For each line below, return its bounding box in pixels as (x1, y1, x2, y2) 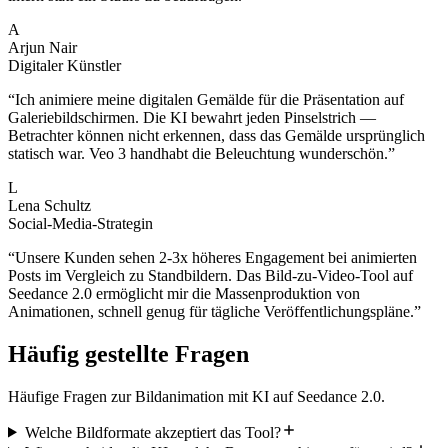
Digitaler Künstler (8, 56, 121, 74)
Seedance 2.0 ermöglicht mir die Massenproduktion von (8, 284, 360, 302)
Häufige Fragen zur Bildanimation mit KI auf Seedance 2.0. (8, 387, 385, 405)
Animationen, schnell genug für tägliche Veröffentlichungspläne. (8, 302, 414, 320)
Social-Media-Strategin (8, 214, 153, 232)
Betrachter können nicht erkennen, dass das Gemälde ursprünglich (8, 126, 425, 144)
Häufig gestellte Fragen (8, 340, 249, 367)
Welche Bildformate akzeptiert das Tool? (24, 423, 281, 441)
